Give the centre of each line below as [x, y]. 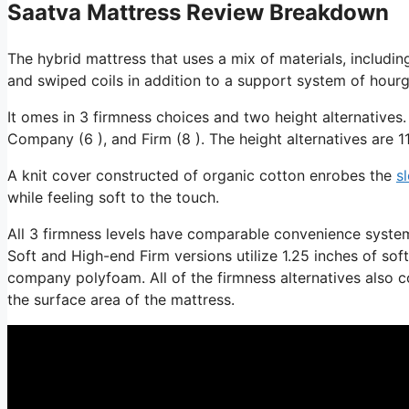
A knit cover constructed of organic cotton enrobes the [202, 175]
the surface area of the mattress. [121, 299]
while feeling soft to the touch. [113, 197]
